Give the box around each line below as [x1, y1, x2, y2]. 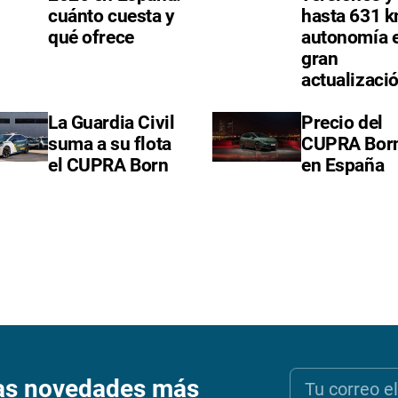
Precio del [301, 112, 383, 134]
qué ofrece [48, 27, 134, 49]
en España [301, 155, 385, 177]
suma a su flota [48, 133, 171, 155]
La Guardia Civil [48, 112, 175, 134]
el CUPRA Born [48, 155, 169, 177]
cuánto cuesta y [48, 5, 175, 28]
